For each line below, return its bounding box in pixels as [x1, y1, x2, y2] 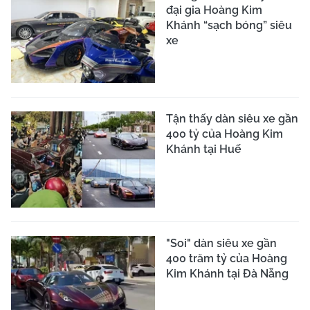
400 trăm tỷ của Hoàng [166, 251, 287, 265]
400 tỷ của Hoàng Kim [166, 127, 283, 141]
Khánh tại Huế [166, 143, 241, 156]
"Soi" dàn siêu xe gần [166, 236, 277, 250]
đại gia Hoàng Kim [166, 3, 262, 17]
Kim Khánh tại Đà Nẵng [166, 266, 289, 280]
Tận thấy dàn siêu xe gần [166, 112, 298, 126]
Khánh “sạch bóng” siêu [166, 18, 292, 32]
